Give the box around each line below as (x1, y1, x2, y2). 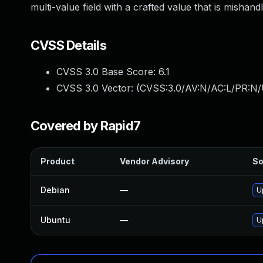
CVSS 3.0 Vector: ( (56, 82, 140, 94)
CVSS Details (31, 38, 106, 53)
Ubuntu (41, 215, 70, 225)
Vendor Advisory (120, 156, 189, 166)
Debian (41, 185, 70, 195)
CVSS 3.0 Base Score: (56, 66, 159, 77)
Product (41, 156, 75, 166)
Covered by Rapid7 (31, 118, 141, 133)
